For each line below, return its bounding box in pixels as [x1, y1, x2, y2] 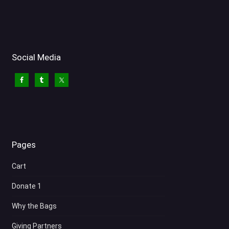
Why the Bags [12, 202, 57, 211]
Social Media [12, 52, 61, 63]
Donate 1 [12, 182, 42, 191]
